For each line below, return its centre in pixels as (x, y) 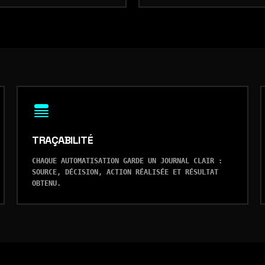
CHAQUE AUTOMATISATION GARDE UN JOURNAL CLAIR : (127, 161)
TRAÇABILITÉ (63, 140)
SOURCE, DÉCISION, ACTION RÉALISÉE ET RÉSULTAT (125, 172)
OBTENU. (46, 183)
